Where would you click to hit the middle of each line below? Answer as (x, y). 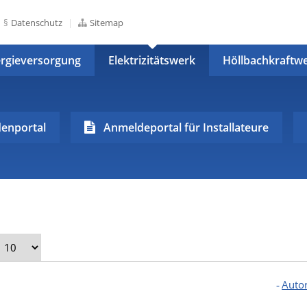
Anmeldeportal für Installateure (186, 127)
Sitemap (107, 22)
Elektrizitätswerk (151, 60)
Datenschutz (37, 22)
